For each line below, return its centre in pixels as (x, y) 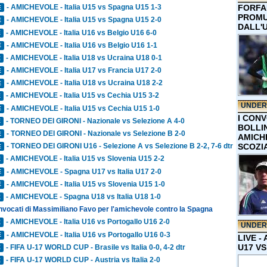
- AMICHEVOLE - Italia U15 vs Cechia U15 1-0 (83, 108)
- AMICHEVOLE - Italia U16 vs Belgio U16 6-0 (82, 32)
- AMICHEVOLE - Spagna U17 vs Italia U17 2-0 (84, 171)
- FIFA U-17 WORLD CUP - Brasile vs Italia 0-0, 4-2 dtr (96, 247)
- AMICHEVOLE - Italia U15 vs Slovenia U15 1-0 (86, 184)
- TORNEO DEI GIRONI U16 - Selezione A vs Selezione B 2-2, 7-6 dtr (120, 146)
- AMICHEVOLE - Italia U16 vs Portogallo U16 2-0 (88, 222)
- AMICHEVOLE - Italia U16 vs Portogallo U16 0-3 (89, 235)
